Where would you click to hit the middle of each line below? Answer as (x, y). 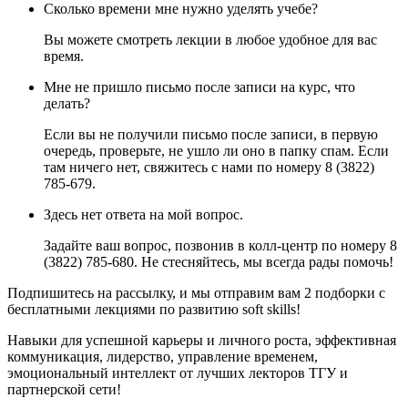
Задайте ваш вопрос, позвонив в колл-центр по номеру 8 (220, 246)
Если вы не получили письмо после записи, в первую (211, 135)
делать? (67, 104)
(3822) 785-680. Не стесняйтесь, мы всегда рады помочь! (219, 262)
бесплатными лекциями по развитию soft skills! (154, 310)
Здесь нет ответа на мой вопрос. (143, 215)
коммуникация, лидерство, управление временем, (163, 357)
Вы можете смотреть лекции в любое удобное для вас (210, 40)
